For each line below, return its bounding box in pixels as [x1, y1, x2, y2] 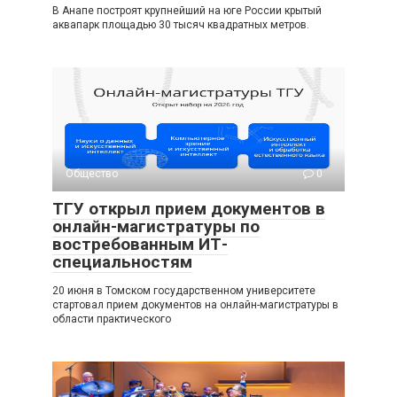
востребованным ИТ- [52, 234, 228, 254]
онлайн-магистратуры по [52, 216, 260, 237]
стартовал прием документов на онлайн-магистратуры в [52, 299, 339, 311]
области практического [52, 313, 171, 325]
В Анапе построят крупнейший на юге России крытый [52, 4, 322, 17]
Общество [66, 167, 118, 180]
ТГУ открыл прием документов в [52, 198, 325, 219]
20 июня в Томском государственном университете [52, 284, 315, 297]
